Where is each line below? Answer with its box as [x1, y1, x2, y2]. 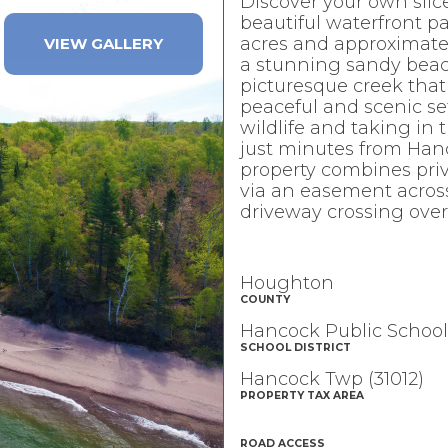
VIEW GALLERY [43, 34, 163, 53]
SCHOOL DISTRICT [239, 341, 351, 355]
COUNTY [239, 293, 290, 307]
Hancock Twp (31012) [239, 368, 424, 391]
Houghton [239, 272, 334, 295]
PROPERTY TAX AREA [239, 389, 364, 403]
